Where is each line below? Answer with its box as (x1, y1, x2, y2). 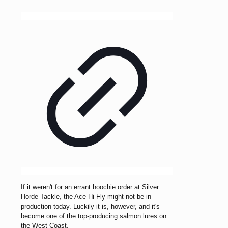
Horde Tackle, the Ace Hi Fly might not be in (21, 192, 151, 201)
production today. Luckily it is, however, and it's (21, 202, 160, 210)
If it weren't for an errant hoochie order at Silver (21, 183, 159, 191)
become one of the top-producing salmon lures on (21, 212, 166, 220)
